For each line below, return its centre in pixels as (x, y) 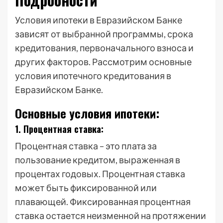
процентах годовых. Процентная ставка (100, 174)
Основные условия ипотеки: (87, 113)
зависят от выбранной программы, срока (104, 34)
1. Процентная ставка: (59, 129)
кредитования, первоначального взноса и (104, 48)
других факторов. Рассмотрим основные (103, 62)
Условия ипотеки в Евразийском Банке (99, 20)
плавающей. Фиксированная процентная (103, 202)
